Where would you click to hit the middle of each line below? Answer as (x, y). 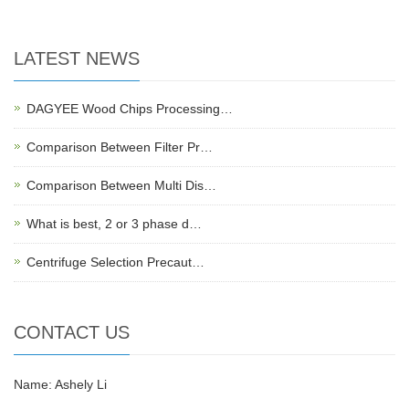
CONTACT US (72, 333)
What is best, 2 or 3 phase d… (114, 224)
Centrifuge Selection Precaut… (115, 262)
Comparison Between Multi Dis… (121, 186)
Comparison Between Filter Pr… (120, 147)
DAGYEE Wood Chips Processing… (130, 109)
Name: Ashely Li (60, 385)
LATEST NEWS (77, 59)
